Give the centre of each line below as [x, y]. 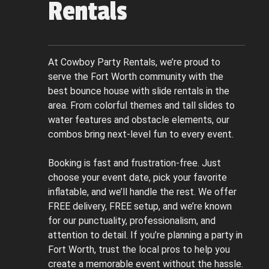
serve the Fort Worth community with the [136, 76]
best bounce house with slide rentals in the [139, 91]
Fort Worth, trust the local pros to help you [139, 249]
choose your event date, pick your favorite [138, 177]
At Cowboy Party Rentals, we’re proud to [134, 62]
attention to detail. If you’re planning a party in [145, 235]
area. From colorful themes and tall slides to [141, 105]
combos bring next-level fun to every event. [141, 134]
